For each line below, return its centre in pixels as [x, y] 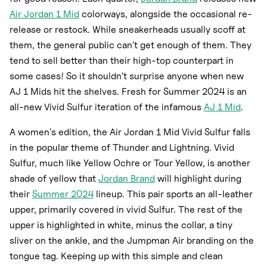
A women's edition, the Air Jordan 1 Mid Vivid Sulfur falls [130, 132]
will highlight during [198, 179]
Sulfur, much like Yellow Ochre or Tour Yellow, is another [130, 163]
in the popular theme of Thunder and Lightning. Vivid [122, 148]
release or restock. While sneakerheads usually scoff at [128, 30]
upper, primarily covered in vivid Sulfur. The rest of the [126, 210]
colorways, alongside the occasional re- [166, 14]
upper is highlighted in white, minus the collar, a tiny [121, 225]
